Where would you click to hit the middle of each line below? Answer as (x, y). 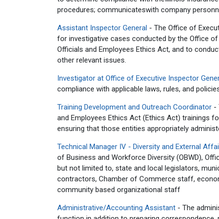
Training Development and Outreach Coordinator (134, 107)
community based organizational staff (119, 190)
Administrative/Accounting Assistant (116, 208)
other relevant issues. (92, 60)
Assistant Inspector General (102, 28)
